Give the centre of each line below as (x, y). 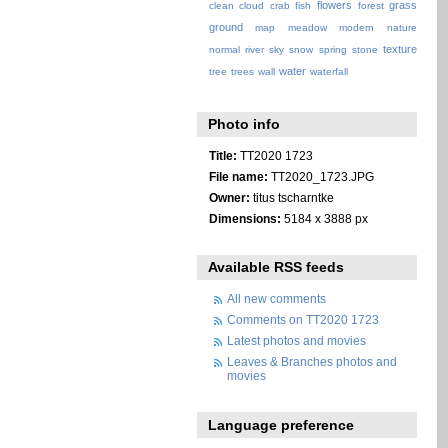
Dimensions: (244, 218)
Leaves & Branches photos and (312, 362)
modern (357, 28)
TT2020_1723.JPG (320, 176)
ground (225, 27)
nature (402, 28)
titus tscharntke (291, 197)
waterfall (328, 72)
